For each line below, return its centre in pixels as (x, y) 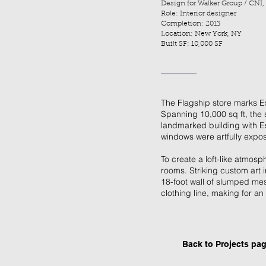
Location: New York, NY (201, 34)
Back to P (202, 244)
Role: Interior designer (199, 14)
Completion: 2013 (191, 24)
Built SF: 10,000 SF (192, 44)
